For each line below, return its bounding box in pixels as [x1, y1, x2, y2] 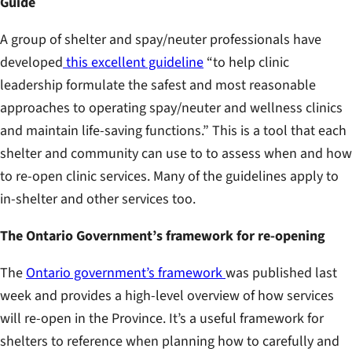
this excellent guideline [63, 53, 203, 73]
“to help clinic [203, 53, 289, 73]
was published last [225, 263, 337, 284]
